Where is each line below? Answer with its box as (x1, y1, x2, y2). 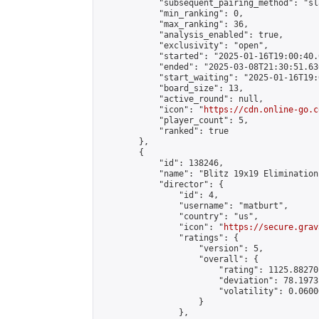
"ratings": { (99, 233, 239, 243)
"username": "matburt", (99, 201, 288, 211)
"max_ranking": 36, (99, 19, 249, 29)
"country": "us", (99, 211, 258, 221)
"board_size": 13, (99, 83, 244, 93)
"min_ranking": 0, (99, 9, 244, 19)
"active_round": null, (99, 94, 263, 104)
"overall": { (99, 254, 258, 264)
